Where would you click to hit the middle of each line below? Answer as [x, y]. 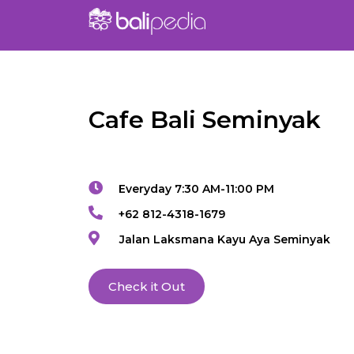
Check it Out [147, 287]
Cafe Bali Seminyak [205, 120]
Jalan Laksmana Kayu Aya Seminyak [224, 240]
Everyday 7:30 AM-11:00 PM [196, 189]
